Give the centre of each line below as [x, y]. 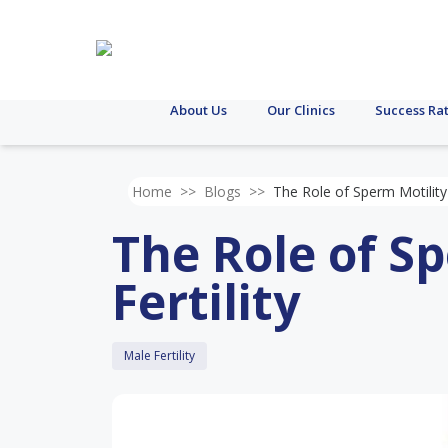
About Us [198, 110]
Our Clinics [301, 110]
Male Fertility [159, 355]
